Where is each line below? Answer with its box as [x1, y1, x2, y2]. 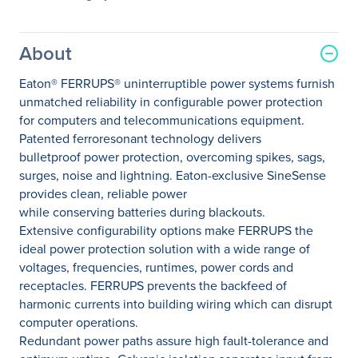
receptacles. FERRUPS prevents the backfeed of [19, 276, 287, 295]
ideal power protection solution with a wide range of [19, 240, 310, 258]
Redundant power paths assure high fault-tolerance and [19, 332, 328, 350]
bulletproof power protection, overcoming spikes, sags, [19, 148, 325, 166]
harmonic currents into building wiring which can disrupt [19, 295, 332, 313]
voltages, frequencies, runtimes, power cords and [19, 258, 293, 276]
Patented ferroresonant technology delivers [19, 129, 261, 148]
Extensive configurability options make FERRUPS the [19, 221, 313, 240]
